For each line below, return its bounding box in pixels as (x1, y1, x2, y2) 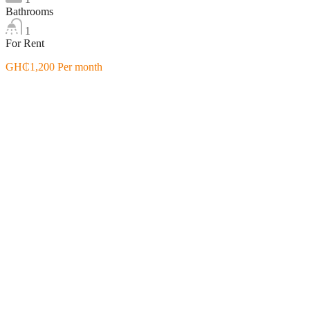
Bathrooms (6, 5, 53, 17)
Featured (6, 84, 44, 96)
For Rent (6, 37, 44, 49)
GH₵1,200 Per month (6, 60, 102, 73)
